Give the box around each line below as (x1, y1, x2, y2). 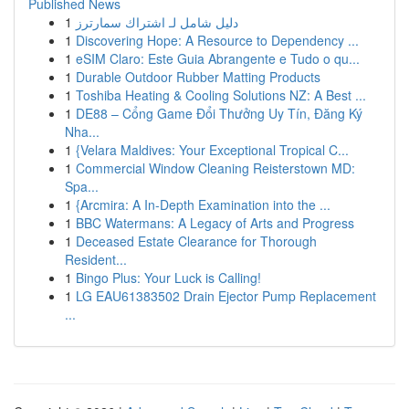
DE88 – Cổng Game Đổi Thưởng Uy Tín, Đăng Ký (76, 104, 362, 122)
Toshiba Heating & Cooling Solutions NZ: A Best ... (76, 86, 366, 104)
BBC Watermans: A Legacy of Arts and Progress (76, 214, 354, 232)
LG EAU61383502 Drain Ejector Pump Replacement (76, 287, 376, 305)
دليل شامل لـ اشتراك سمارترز (76, 13, 238, 31)
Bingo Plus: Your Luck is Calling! (76, 268, 261, 287)
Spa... (65, 177, 99, 195)
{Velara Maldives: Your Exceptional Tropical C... (76, 141, 349, 159)
